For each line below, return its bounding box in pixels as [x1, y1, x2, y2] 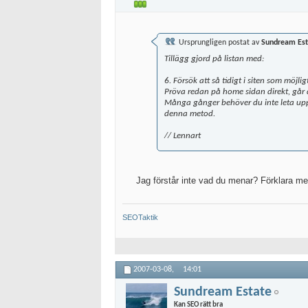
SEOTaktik [122, 213, 158, 221]
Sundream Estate [174, 285, 272, 299]
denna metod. [164, 109, 215, 118]
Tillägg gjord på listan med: [164, 54, 264, 63]
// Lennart [164, 131, 201, 140]
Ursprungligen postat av [177, 38, 261, 47]
